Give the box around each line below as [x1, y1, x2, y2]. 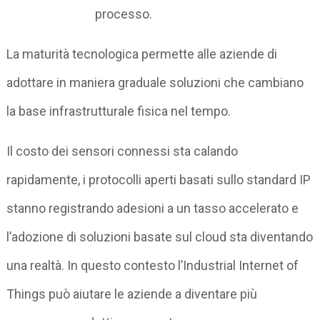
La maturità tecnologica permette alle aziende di [6, 46, 278, 61]
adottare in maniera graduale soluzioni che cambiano [6, 74, 304, 90]
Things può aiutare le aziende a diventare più [6, 286, 258, 301]
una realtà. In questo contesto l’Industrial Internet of [6, 257, 299, 273]
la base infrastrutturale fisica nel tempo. [6, 103, 231, 119]
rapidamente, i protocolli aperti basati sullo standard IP [6, 171, 311, 187]
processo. [95, 6, 153, 21]
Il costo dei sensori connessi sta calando [6, 143, 239, 159]
